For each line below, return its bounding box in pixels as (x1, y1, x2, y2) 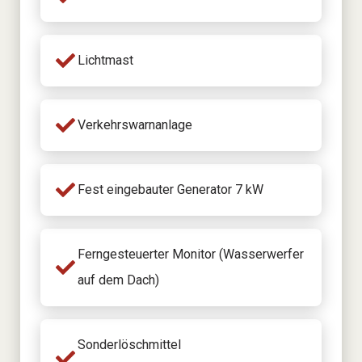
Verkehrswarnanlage (78, 116, 192, 133)
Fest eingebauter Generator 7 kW (78, 181, 263, 197)
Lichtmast (78, 52, 133, 68)
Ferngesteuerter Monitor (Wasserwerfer (78, 246, 304, 262)
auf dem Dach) (78, 271, 159, 288)
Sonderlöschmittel (78, 336, 181, 352)
